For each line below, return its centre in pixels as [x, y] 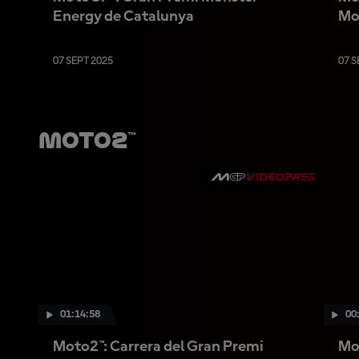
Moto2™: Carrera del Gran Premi [158, 347]
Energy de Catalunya [123, 16]
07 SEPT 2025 [83, 61]
